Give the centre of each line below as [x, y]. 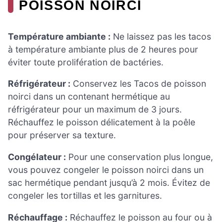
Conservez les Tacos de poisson [138, 84]
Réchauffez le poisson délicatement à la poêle [102, 122]
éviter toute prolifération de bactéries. [86, 62]
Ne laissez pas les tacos [161, 36]
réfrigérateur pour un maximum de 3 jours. [95, 110]
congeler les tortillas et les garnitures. [85, 195]
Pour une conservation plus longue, [139, 157]
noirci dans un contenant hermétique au [89, 97]
